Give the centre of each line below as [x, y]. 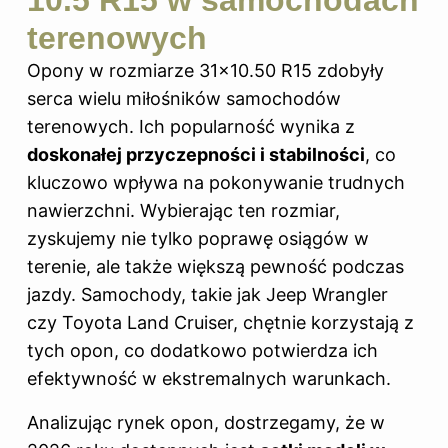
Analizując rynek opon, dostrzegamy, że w [206, 423]
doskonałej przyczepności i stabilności [196, 155]
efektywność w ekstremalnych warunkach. [209, 379]
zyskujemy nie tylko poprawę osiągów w [198, 239]
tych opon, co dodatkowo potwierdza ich [202, 351]
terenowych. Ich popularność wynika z [191, 127]
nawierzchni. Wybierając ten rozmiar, [183, 211]
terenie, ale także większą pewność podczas [215, 267]
